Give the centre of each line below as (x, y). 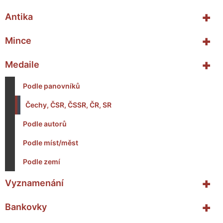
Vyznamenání (34, 183)
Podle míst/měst (51, 143)
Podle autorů (45, 124)
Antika (19, 17)
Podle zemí (42, 162)
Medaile (22, 65)
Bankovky (26, 207)
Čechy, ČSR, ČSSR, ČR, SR (68, 105)
